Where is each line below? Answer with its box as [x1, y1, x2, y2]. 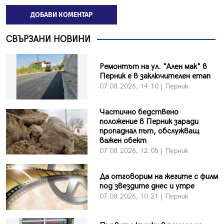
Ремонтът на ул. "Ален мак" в [99, 62, 207, 72]
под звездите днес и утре [99, 181, 194, 191]
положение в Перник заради [99, 117, 198, 127]
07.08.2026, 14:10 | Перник [99, 82, 188, 91]
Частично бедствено [99, 107, 178, 117]
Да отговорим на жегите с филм [99, 172, 218, 182]
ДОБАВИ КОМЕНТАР [30, 10, 92, 19]
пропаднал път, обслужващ [99, 126, 199, 136]
